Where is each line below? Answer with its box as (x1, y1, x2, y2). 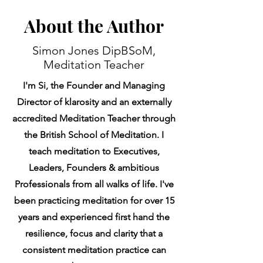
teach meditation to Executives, (28, 146, 160, 157)
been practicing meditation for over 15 (14, 195, 174, 206)
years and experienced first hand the (18, 211, 170, 222)
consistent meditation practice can (22, 244, 166, 255)
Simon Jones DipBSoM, (32, 43, 156, 58)
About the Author (24, 14, 164, 38)
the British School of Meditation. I (24, 129, 164, 140)
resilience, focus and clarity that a (25, 228, 163, 239)
